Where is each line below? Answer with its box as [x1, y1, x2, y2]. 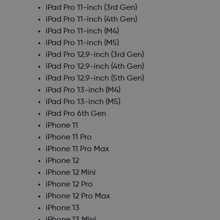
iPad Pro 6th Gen [45, 110, 106, 118]
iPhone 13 [45, 204, 80, 213]
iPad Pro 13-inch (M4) [45, 86, 120, 95]
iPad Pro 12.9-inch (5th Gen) [45, 75, 144, 83]
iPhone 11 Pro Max [45, 145, 109, 154]
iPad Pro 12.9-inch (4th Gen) [45, 63, 144, 71]
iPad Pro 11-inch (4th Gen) [45, 16, 137, 24]
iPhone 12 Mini [45, 169, 96, 177]
